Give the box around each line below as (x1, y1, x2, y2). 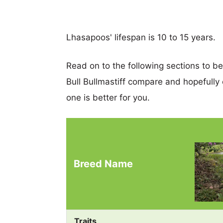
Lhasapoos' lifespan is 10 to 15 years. (66, 32, 216, 42)
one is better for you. (66, 92, 150, 103)
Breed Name (74, 157, 133, 170)
